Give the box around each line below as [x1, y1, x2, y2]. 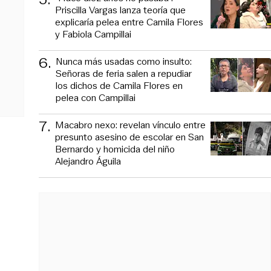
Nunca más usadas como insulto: [56, 54, 192, 68]
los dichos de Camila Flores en [56, 78, 183, 93]
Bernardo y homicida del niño [55, 142, 175, 156]
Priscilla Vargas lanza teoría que [55, 2, 186, 17]
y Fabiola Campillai [55, 27, 131, 41]
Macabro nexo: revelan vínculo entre [55, 117, 206, 132]
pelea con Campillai [56, 90, 135, 105]
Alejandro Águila [55, 154, 121, 168]
